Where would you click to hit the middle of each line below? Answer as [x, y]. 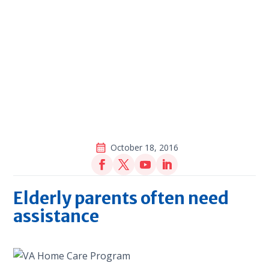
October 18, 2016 [144, 147]
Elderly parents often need [121, 198]
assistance [56, 216]
